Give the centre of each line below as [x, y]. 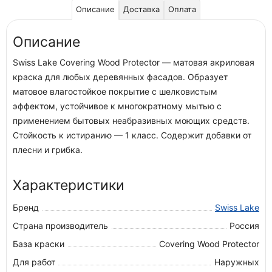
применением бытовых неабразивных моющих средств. [131, 121]
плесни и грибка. [48, 150]
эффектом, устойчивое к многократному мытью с [117, 106]
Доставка [141, 9]
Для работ [34, 262]
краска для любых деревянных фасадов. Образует [120, 77]
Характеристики [69, 185]
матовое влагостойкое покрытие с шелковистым [115, 91]
